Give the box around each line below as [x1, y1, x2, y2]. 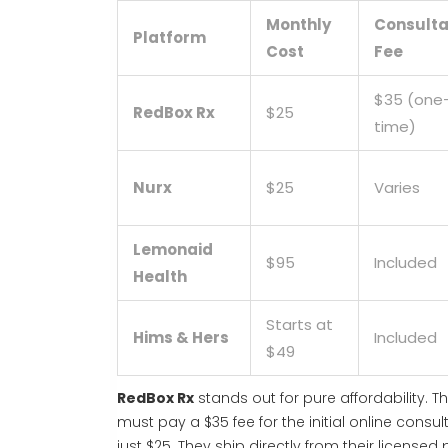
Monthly [266, 14, 331, 36]
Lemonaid [133, 239, 213, 261]
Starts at [266, 314, 333, 336]
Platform [133, 27, 206, 49]
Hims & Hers [133, 327, 229, 349]
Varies [374, 177, 420, 199]
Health [133, 266, 187, 288]
